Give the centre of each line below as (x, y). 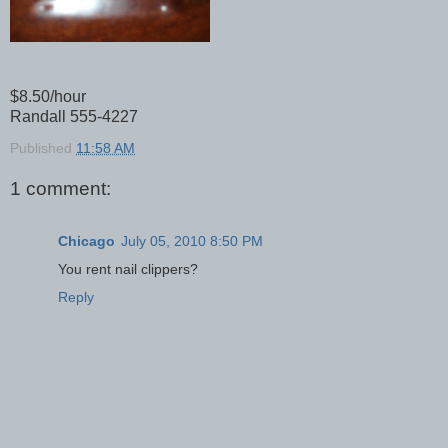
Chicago (86, 240)
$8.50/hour (48, 96)
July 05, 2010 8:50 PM (192, 240)
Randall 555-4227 (74, 116)
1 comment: (60, 189)
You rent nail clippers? (128, 268)
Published (43, 147)
